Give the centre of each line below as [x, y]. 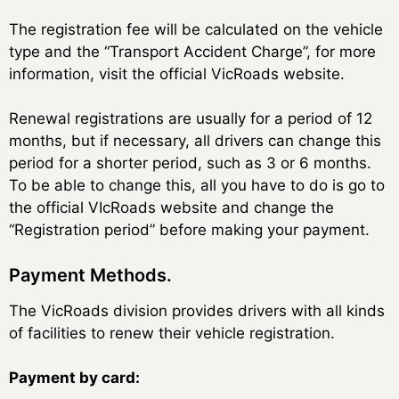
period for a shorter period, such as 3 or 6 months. [190, 163]
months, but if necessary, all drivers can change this [195, 141]
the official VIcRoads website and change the [171, 208]
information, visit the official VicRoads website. [177, 73]
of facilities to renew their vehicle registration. [172, 333]
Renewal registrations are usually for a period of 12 [191, 118]
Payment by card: [74, 378]
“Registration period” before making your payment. [189, 230]
